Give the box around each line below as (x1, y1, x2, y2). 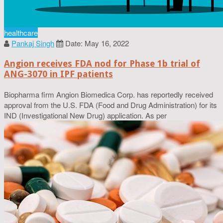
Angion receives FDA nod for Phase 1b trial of (4, 58, 200, 69)
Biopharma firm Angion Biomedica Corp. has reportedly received (4, 89, 213, 100)
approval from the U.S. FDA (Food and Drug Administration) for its (4, 99, 217, 110)
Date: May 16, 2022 (65, 37, 129, 48)
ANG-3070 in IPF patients (4, 68, 113, 79)
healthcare (4, 27, 38, 38)
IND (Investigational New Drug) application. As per (4, 110, 167, 120)
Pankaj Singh (11, 37, 54, 48)
